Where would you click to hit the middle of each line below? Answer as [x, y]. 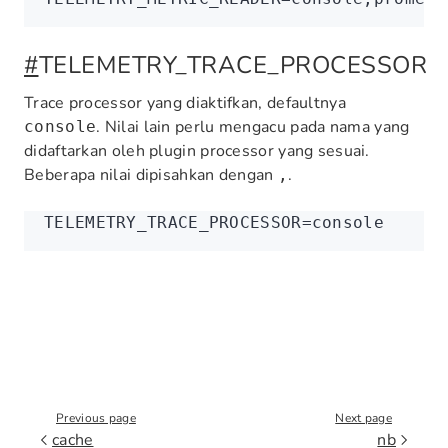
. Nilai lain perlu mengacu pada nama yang [253, 127]
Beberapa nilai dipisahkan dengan [151, 175]
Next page [363, 417]
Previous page [96, 417]
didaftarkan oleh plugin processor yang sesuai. [197, 151]
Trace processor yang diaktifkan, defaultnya [185, 103]
